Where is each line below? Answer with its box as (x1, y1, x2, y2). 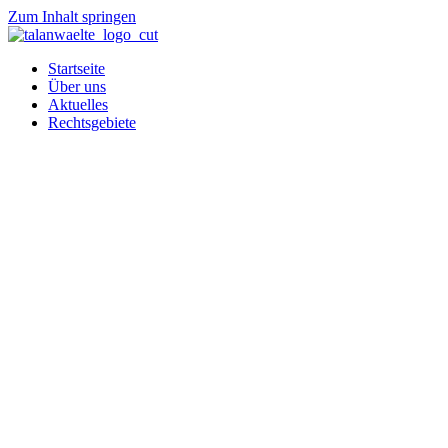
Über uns (48, 78, 106, 95)
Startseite (48, 60, 105, 77)
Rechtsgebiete (48, 114, 136, 131)
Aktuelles (48, 96, 108, 113)
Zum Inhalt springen (8, 8, 136, 25)
